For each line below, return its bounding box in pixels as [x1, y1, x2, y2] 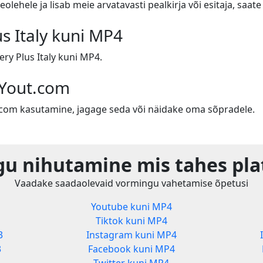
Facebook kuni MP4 [87, 242, 175, 256]
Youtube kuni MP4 [90, 200, 172, 214]
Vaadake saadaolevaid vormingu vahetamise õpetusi [15, 177, 248, 190]
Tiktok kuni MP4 [95, 214, 167, 228]
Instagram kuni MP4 [86, 228, 177, 242]
